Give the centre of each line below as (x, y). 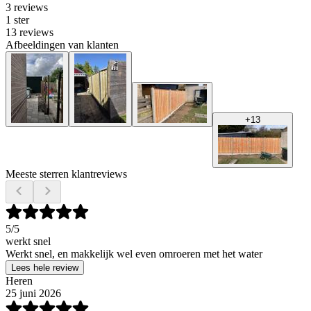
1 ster (17, 19)
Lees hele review (45, 267)
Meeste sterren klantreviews (66, 174)
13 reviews (30, 32)
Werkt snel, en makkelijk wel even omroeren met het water (134, 253)
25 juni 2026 (33, 293)
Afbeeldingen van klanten (62, 44)
